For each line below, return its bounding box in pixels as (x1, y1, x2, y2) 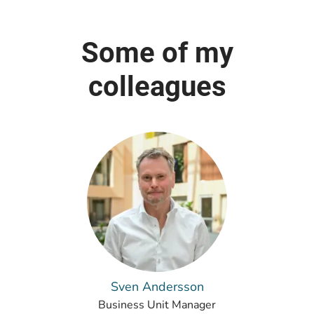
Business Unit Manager (98, 297, 216, 313)
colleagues (88, 70, 226, 103)
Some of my (81, 36, 233, 69)
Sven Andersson (110, 278, 204, 295)
